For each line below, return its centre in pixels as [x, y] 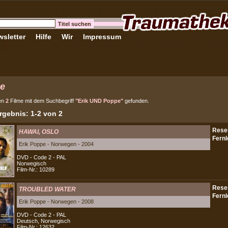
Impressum [102, 37]
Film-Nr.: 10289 [36, 169]
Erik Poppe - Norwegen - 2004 [56, 144]
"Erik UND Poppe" [99, 101]
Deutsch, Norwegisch [44, 221]
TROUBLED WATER [47, 189]
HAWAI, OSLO [39, 132]
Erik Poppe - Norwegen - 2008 [56, 202]
